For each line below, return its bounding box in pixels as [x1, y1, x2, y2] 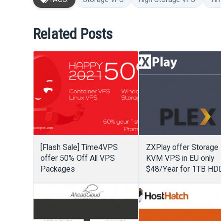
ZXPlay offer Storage [146, 143, 219, 152]
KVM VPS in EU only [146, 153, 215, 163]
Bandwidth [146, 186, 182, 196]
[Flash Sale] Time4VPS [40, 143, 118, 152]
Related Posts [33, 25, 113, 43]
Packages [40, 164, 75, 174]
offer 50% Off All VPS [40, 153, 115, 163]
